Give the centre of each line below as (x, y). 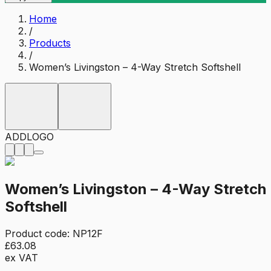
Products (50, 43)
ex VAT (21, 257)
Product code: (39, 233)
